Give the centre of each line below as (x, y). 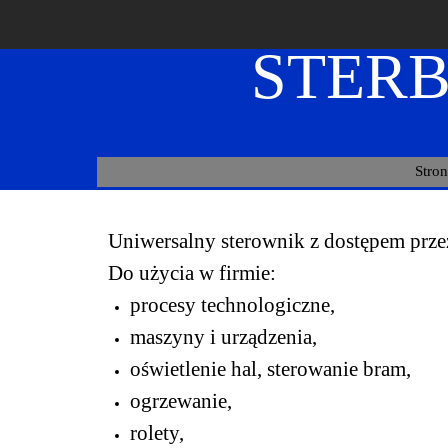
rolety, (157, 433)
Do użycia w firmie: (192, 273)
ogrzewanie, (181, 401)
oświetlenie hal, (198, 369)
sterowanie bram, (339, 369)
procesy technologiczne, (232, 305)
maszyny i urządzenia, (223, 337)
